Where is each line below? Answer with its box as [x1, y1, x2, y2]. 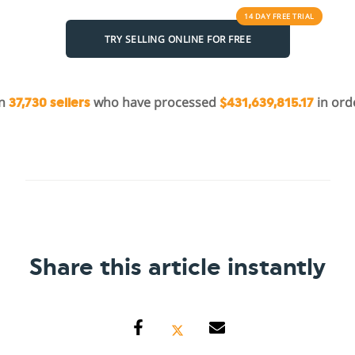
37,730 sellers [9, 97, 90, 110]
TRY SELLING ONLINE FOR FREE [104, 32, 251, 46]
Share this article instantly [29, 257, 326, 280]
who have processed [90, 94, 219, 112]
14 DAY [244, 11, 273, 22]
